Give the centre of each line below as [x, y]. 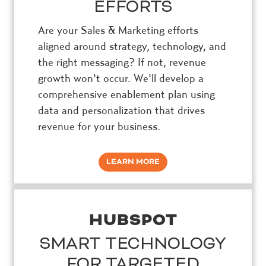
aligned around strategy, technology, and [132, 46]
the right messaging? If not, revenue [122, 62]
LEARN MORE [133, 161]
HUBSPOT [133, 220]
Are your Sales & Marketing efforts [118, 30]
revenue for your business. [100, 126]
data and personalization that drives [121, 110]
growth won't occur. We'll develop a [121, 78]
